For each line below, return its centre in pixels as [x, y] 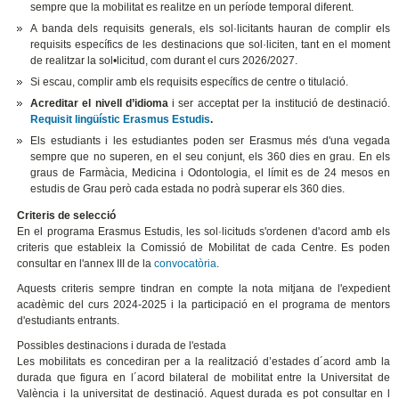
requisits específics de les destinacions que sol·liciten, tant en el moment [211, 45]
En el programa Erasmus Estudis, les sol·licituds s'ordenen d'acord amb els [204, 232]
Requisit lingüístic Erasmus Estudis [121, 120]
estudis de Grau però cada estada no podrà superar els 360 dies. [188, 189]
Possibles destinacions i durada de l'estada [122, 346]
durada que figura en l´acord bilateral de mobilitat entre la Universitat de [204, 378]
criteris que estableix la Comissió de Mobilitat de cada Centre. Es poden [204, 248]
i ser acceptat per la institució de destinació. [279, 104]
